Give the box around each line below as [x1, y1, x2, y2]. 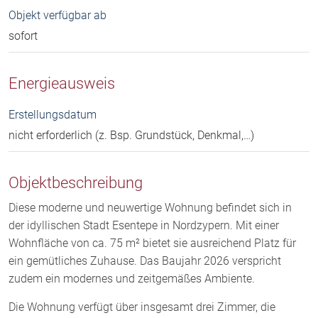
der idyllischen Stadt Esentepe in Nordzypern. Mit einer [9, 219, 279, 233]
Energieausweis [9, 74, 115, 93]
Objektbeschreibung [9, 173, 143, 192]
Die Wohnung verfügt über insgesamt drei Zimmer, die [9, 300, 275, 314]
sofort [9, 29, 38, 43]
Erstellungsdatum [9, 108, 97, 122]
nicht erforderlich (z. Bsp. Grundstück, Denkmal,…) [9, 128, 254, 143]
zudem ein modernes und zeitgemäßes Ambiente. [9, 272, 255, 286]
